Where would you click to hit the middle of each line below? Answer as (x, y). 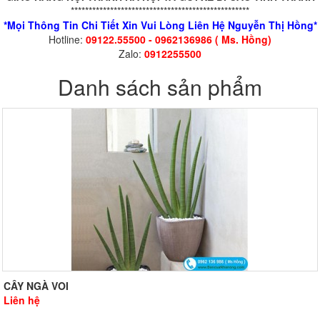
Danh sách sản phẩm (160, 87)
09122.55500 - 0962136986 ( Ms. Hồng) (179, 40)
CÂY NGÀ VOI (36, 286)
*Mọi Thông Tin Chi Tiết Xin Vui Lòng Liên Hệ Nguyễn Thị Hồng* (160, 25)
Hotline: (67, 40)
